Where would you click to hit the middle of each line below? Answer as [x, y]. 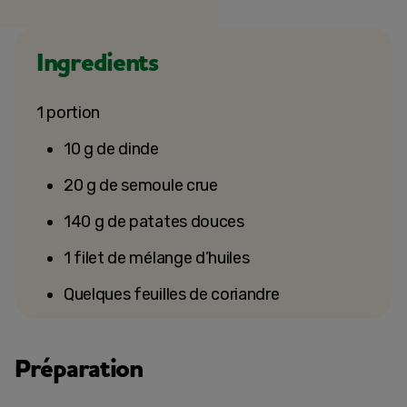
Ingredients [97, 63]
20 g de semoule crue [141, 185]
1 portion [69, 113]
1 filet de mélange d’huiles [157, 258]
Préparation [79, 369]
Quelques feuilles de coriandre [172, 294]
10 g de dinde [111, 149]
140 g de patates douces [154, 222]
